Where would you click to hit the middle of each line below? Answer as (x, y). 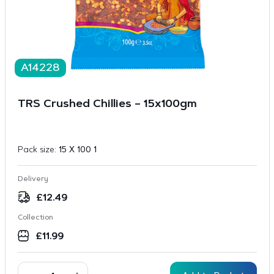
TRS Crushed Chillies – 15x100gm (107, 105)
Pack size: (38, 150)
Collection (35, 218)
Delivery (33, 179)
